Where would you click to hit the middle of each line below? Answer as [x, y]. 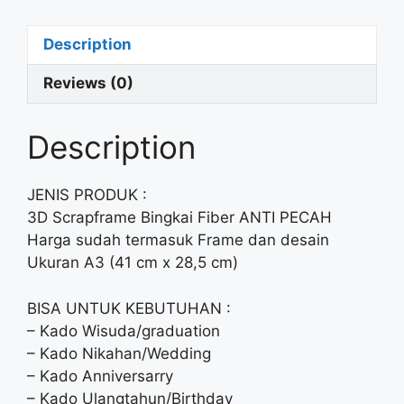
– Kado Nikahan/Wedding [119, 353]
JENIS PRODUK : [87, 195]
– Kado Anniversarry [100, 376]
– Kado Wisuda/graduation [124, 331]
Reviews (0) [88, 83]
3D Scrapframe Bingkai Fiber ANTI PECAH [179, 217]
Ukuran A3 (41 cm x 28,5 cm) [133, 262]
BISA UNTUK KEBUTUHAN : [129, 308]
